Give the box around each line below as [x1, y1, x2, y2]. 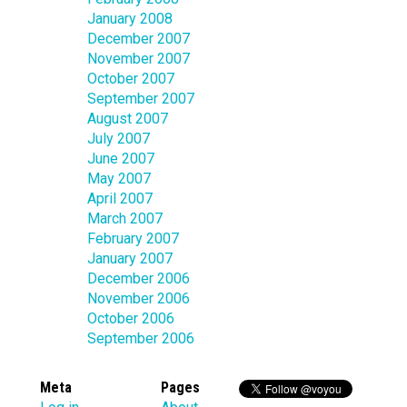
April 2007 [87, 190, 153, 208]
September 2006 [87, 330, 194, 348]
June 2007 [87, 150, 154, 168]
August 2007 [87, 110, 168, 128]
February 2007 [87, 230, 179, 248]
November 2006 [87, 290, 190, 308]
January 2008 [87, 10, 173, 28]
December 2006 [87, 270, 190, 288]
